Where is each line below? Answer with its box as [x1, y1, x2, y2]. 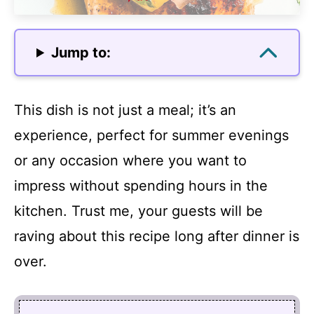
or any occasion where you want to [14, 152, 247, 169]
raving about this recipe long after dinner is [14, 228, 299, 245]
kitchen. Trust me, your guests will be [14, 203, 263, 219]
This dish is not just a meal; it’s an [14, 102, 236, 118]
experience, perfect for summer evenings [14, 127, 289, 144]
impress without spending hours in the [14, 177, 268, 194]
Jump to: [51, 44, 111, 61]
